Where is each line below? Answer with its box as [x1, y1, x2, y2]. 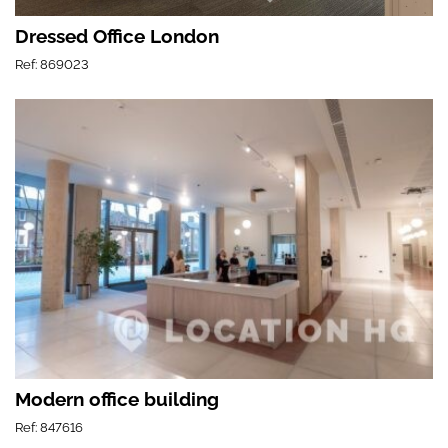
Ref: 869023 [15, 56, 89, 72]
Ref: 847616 [15, 419, 83, 435]
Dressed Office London [15, 24, 219, 47]
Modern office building [15, 387, 219, 410]
